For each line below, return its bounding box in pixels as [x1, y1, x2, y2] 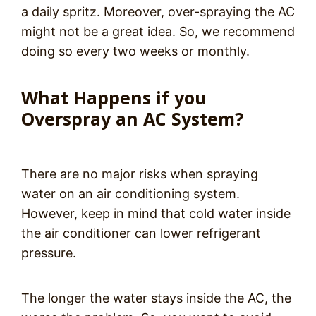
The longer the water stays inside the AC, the [21, 291, 291, 306]
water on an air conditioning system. [21, 186, 240, 202]
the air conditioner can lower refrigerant [21, 226, 261, 241]
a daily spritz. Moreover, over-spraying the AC [21, 4, 295, 20]
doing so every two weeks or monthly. [21, 44, 253, 59]
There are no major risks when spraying [21, 166, 258, 182]
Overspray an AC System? [21, 107, 243, 131]
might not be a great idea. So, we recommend [21, 24, 295, 39]
